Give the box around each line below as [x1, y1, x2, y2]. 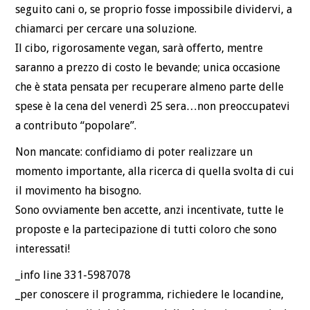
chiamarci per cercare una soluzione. [15, 22, 197, 36]
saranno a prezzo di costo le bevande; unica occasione [15, 61, 281, 75]
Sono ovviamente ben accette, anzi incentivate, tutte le [15, 203, 284, 217]
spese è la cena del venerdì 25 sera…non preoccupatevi [15, 100, 291, 113]
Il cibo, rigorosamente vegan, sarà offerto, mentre [15, 42, 264, 55]
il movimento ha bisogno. [15, 184, 142, 198]
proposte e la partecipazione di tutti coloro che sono [15, 223, 277, 237]
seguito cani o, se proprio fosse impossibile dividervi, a [15, 3, 293, 17]
